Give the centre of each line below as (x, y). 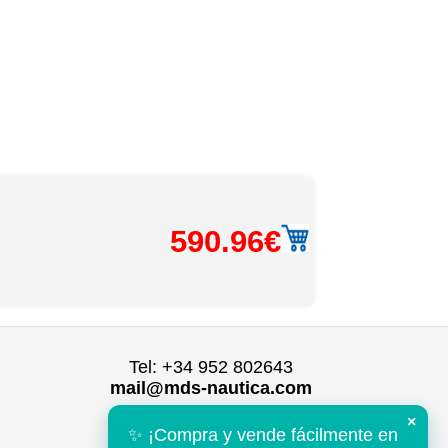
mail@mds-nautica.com (210, 387)
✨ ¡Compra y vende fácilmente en (263, 435)
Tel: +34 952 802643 (210, 366)
